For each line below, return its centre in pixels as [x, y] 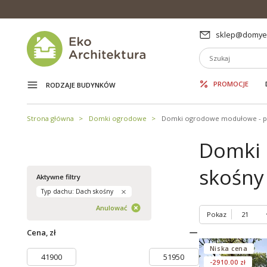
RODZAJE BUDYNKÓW [80, 85]
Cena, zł [41, 232]
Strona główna [50, 118]
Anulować [112, 208]
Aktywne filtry [58, 176]
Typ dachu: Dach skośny [77, 192]
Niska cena [229, 248]
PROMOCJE [231, 83]
